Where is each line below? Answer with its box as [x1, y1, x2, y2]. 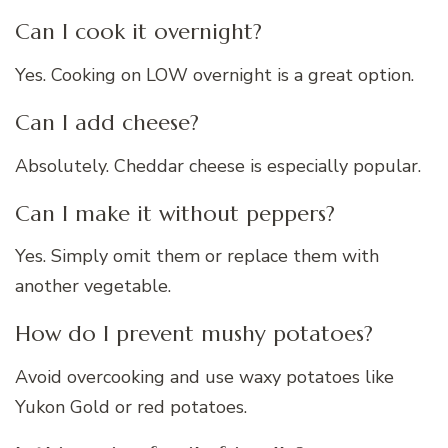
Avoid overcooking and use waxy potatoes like [15, 364, 394, 389]
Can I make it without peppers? [15, 199, 335, 227]
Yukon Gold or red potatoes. [15, 394, 247, 419]
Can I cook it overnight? [15, 18, 262, 46]
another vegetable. [15, 274, 171, 299]
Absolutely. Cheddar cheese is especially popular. [15, 153, 421, 178]
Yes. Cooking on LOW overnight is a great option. [15, 62, 414, 87]
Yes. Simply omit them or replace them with [15, 244, 379, 269]
